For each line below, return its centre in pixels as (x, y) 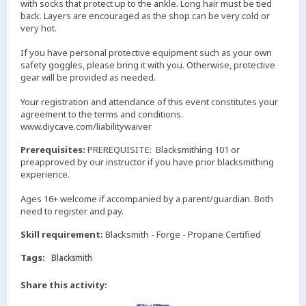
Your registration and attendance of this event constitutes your (149, 101)
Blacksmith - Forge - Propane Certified (183, 234)
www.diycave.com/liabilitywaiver (86, 126)
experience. (45, 174)
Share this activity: (64, 284)
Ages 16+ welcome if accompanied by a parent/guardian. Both (147, 198)
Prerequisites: (53, 149)
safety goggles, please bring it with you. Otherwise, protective (148, 65)
